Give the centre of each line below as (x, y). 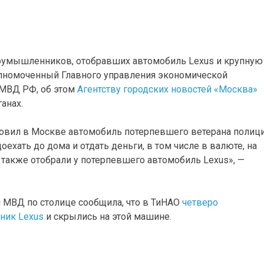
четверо (200, 202)
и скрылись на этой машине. (107, 216)
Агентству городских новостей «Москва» (167, 89)
